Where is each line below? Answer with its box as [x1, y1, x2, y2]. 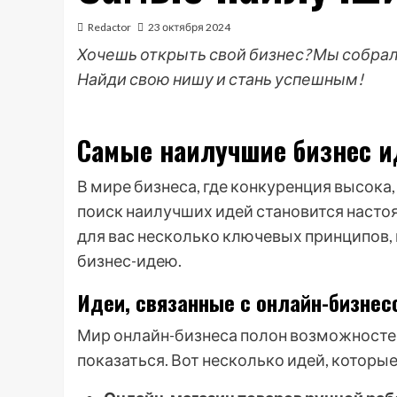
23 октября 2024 [148, 20, 230, 34]
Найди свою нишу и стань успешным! [77, 69, 363, 89]
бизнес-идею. [77, 251, 182, 270]
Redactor [88, 20, 131, 34]
